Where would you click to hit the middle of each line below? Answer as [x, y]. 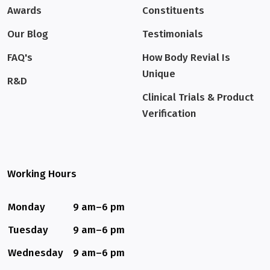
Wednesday [36, 253]
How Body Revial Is [186, 57]
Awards [24, 10]
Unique [159, 74]
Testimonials [173, 34]
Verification [169, 113]
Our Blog [28, 34]
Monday [27, 207]
